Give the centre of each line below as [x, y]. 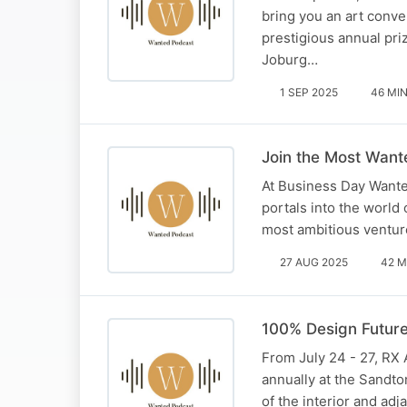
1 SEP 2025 [309, 92]
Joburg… [290, 59]
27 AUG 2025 [314, 262]
